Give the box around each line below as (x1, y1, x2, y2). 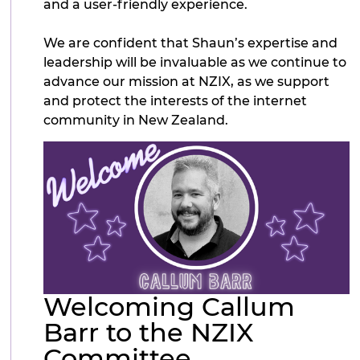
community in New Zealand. (43, 112, 229, 128)
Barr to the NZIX (43, 317, 255, 349)
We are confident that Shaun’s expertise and (43, 35, 338, 51)
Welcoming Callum (43, 291, 296, 323)
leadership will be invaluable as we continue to (43, 54, 347, 70)
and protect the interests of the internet (43, 92, 308, 108)
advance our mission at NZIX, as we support (43, 73, 330, 89)
